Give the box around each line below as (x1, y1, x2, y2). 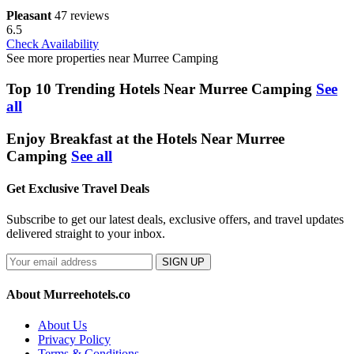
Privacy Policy (38, 332, 111, 346)
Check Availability (6, 37, 99, 51)
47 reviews (55, 9, 109, 23)
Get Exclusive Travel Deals (6, 181, 149, 195)
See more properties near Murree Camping (6, 51, 218, 66)
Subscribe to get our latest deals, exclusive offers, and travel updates (6, 213, 344, 227)
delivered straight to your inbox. (6, 227, 165, 241)
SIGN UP (162, 256, 205, 269)
